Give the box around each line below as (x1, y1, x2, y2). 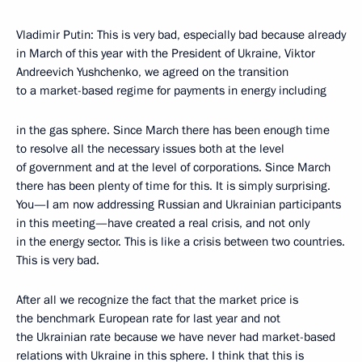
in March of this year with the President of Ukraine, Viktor (16, 45, 315, 61)
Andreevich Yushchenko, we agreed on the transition (16, 64, 288, 80)
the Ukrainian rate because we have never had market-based (16, 329, 335, 345)
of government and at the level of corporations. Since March (16, 159, 330, 175)
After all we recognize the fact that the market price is (16, 292, 298, 308)
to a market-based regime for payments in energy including (16, 82, 326, 99)
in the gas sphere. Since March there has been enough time (16, 122, 330, 138)
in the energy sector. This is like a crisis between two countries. (16, 234, 345, 250)
